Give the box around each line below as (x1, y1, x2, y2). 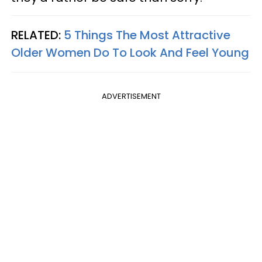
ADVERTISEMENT (101, 91, 161, 102)
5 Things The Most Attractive (64, 27, 230, 44)
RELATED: (11, 27, 64, 44)
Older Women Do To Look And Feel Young (11, 44, 249, 61)
